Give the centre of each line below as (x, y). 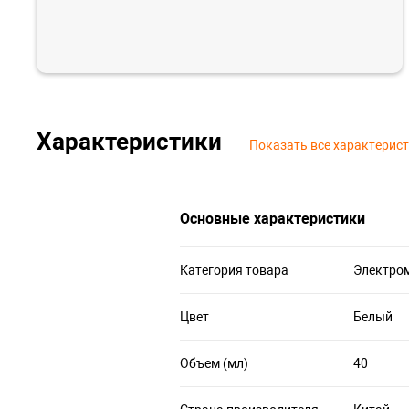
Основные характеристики (273, 219)
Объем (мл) (214, 364)
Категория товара (234, 271)
